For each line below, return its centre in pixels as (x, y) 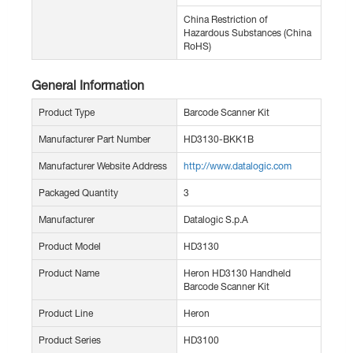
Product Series (70, 340)
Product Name (69, 273)
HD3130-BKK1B (219, 139)
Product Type (67, 113)
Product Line (66, 314)
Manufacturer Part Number (95, 139)
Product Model (70, 247)
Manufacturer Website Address (103, 166)
